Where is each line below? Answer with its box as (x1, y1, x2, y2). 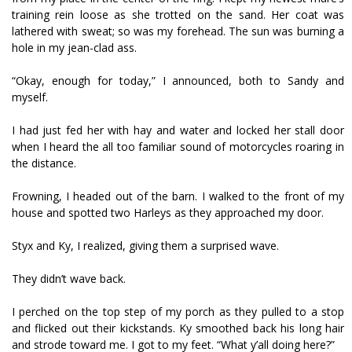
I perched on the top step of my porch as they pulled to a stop (12, 304, 344, 319)
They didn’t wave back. (12, 271, 126, 286)
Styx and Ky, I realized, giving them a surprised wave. (12, 238, 279, 253)
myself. (12, 90, 48, 104)
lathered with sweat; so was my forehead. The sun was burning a (12, 24, 344, 38)
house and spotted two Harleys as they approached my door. (12, 205, 324, 220)
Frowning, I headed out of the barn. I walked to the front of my (12, 189, 344, 203)
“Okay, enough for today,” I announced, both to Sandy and (12, 73, 344, 88)
